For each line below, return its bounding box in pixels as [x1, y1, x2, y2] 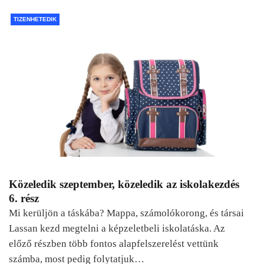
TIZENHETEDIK [14, 15, 57, 22]
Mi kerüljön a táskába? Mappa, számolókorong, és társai [9, 207, 244, 219]
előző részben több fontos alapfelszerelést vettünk [9, 237, 219, 249]
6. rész [9, 192, 39, 204]
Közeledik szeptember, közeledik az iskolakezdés [9, 177, 239, 190]
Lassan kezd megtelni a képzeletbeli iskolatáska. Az [9, 222, 225, 234]
